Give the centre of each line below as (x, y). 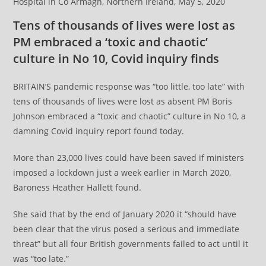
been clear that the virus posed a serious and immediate (126, 229)
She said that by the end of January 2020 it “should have (125, 214)
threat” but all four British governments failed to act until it (131, 243)
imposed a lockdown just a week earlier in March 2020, (122, 172)
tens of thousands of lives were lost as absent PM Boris (123, 101)
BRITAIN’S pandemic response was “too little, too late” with (129, 86)
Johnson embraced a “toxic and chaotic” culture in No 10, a (130, 116)
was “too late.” (41, 258)
